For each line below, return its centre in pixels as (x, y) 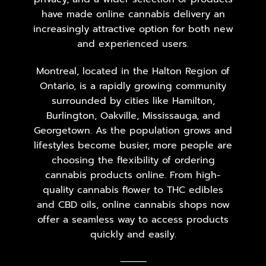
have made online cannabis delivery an (133, 14)
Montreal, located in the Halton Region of (133, 71)
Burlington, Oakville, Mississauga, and (133, 115)
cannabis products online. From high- (133, 175)
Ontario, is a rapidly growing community (133, 86)
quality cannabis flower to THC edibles (133, 190)
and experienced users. (133, 44)
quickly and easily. (133, 234)
